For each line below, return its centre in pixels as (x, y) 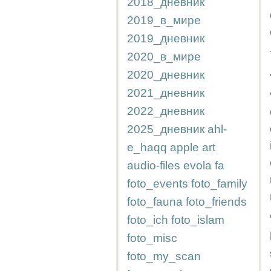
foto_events (158, 184)
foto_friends (216, 202)
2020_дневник (166, 75)
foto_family (219, 184)
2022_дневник (166, 111)
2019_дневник (166, 38)
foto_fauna (155, 202)
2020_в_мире (164, 57)
